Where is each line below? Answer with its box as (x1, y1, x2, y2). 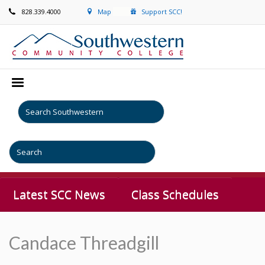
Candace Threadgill (9, 232, 159, 253)
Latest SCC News (13, 186, 105, 202)
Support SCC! (141, 7, 182, 16)
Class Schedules (131, 186, 219, 202)
